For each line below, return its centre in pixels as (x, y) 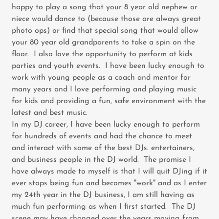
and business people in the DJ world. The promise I (101, 160)
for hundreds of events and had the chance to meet (102, 136)
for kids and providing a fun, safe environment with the (109, 101)
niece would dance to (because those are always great (106, 19)
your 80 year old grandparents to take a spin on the (103, 42)
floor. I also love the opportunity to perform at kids (102, 54)
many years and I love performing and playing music (104, 89)
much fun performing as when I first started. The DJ (104, 207)
